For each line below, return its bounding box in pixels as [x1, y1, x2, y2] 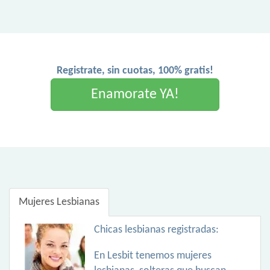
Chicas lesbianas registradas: [94, 224, 219, 236]
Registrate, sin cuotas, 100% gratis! [57, 65, 213, 77]
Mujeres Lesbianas [19, 196, 99, 208]
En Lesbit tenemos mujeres [94, 250, 212, 262]
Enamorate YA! [91, 87, 179, 102]
